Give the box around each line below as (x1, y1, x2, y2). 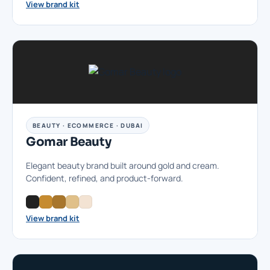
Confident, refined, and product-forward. (26, 172, 183, 184)
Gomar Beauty (26, 134, 111, 150)
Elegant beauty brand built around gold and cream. (26, 160, 219, 172)
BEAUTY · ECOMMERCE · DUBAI (33, 121, 143, 130)
